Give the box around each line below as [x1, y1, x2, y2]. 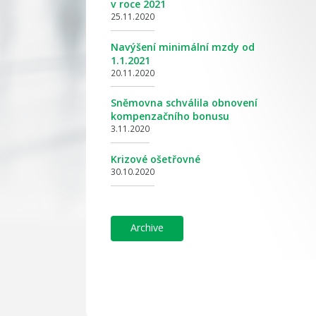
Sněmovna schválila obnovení [111, 96, 257, 110]
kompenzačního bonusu [111, 109, 229, 123]
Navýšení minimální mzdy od [111, 39, 255, 54]
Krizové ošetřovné [111, 152, 200, 166]
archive [137, 221, 164, 235]
